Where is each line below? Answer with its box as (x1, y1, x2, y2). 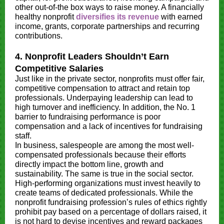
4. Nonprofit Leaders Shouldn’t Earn (15, 51, 169, 61)
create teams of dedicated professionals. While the (15, 188, 193, 197)
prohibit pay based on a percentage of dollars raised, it (15, 207, 206, 216)
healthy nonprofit (15, 12, 76, 21)
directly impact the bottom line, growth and (15, 160, 163, 168)
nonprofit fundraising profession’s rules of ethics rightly (15, 198, 207, 206)
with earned (159, 12, 202, 21)
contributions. (15, 31, 66, 40)
